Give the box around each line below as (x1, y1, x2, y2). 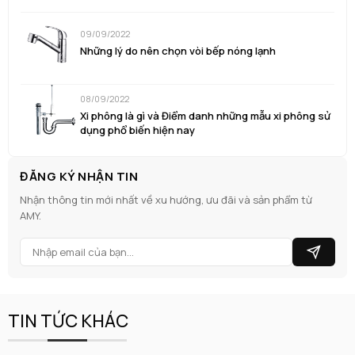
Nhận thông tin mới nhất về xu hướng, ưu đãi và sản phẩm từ (20, 193, 312, 208)
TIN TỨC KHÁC (8, 309, 128, 334)
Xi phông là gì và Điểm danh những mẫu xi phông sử (80, 108, 330, 123)
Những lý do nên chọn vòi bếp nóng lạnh (80, 43, 276, 58)
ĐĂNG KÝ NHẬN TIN (20, 168, 138, 185)
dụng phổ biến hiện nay (80, 122, 195, 137)
